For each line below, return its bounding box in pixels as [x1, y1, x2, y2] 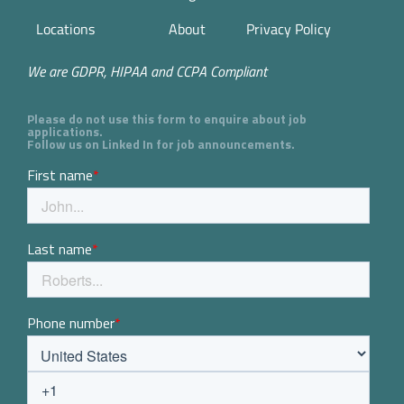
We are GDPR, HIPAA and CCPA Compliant [27, 60, 267, 82]
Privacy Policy [245, 17, 331, 40]
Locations [36, 17, 95, 40]
